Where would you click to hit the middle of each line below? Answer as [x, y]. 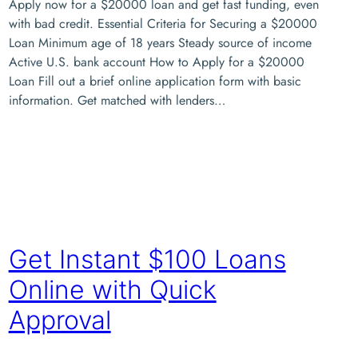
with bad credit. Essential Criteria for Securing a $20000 [163, 23]
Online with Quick [112, 290]
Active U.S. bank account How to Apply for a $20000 [156, 62]
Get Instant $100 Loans [147, 260]
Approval [60, 320]
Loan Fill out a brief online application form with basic [155, 81]
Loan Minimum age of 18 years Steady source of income [160, 42]
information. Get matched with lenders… [117, 100]
